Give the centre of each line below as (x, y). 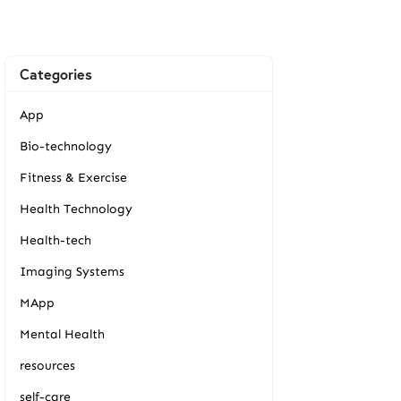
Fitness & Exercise (73, 178)
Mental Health (62, 334)
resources (47, 366)
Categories (56, 74)
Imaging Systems (72, 272)
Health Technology (76, 209)
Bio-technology (66, 146)
